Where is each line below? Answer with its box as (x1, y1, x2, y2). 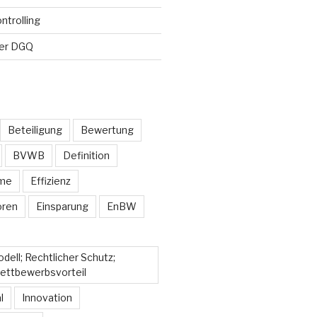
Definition (62, 149, 110, 162)
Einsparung (35, 200, 88, 213)
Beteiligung (7, 124, 62, 137)
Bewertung (80, 124, 134, 137)
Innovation (21, 292, 72, 304)
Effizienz (30, 175, 71, 188)
